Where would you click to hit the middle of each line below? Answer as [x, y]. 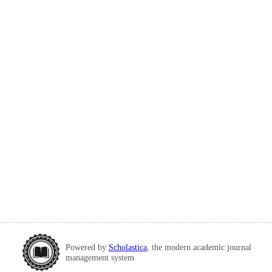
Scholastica [127, 247]
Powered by [87, 247]
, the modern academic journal [199, 247]
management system [100, 257]
